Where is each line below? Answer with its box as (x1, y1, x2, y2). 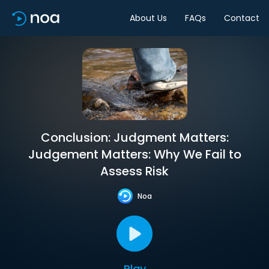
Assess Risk (100, 163, 169, 180)
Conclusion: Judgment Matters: (40, 129, 229, 146)
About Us (130, 11, 167, 24)
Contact (224, 11, 259, 24)
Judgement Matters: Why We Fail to (28, 146, 241, 163)
